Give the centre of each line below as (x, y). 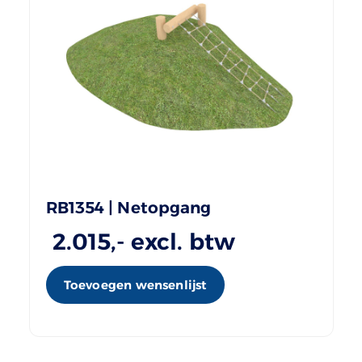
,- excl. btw (173, 241)
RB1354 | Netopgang (128, 207)
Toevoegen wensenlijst (135, 284)
